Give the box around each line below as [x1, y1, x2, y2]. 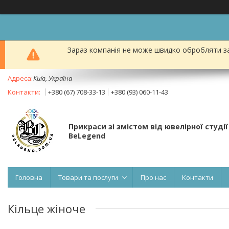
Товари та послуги [58, 172, 118, 182]
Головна [15, 172, 42, 182]
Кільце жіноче [8, 200, 85, 216]
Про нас [141, 172, 166, 182]
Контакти [182, 172, 213, 182]
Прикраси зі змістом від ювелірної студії [68, 121, 228, 131]
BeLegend [68, 130, 105, 141]
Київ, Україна [33, 74, 72, 83]
